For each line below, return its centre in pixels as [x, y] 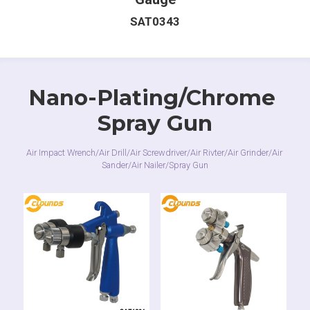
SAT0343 [155, 21]
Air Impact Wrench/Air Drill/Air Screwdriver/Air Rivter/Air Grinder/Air [154, 152]
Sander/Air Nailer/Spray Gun [155, 165]
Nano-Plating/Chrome [152, 97]
